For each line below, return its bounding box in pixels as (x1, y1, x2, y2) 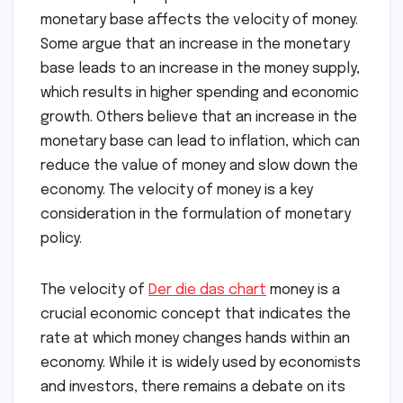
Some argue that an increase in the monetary (40, 37, 350, 52)
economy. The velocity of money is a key (40, 183, 313, 198)
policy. (40, 231, 82, 246)
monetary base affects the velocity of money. (40, 13, 358, 28)
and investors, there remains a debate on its (40, 380, 345, 395)
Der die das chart (148, 282, 266, 298)
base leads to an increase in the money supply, (40, 61, 360, 76)
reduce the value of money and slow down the (40, 158, 358, 174)
